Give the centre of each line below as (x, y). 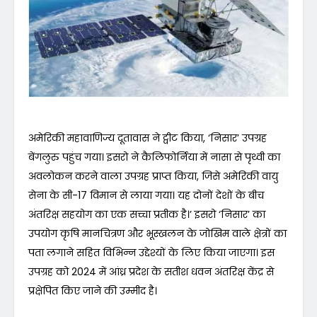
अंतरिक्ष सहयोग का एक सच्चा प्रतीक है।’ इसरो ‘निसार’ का (147, 214)
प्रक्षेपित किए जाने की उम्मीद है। (93, 290)
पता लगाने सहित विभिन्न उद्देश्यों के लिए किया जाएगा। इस (151, 252)
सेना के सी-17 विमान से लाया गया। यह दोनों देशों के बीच (146, 195)
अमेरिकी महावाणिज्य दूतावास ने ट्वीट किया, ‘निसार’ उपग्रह (148, 138)
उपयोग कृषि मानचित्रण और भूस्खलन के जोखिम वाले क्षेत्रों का (157, 233)
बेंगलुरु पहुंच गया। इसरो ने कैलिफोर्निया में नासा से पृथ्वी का (154, 157)
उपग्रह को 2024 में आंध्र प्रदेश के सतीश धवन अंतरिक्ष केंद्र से (151, 271)
